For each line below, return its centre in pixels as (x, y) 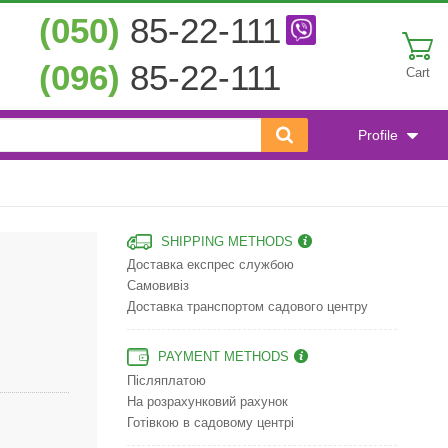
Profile (378, 135)
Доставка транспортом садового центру (247, 307)
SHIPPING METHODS (227, 242)
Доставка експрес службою (210, 265)
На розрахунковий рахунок (207, 402)
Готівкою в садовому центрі (210, 423)
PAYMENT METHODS (223, 357)
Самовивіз (158, 286)
